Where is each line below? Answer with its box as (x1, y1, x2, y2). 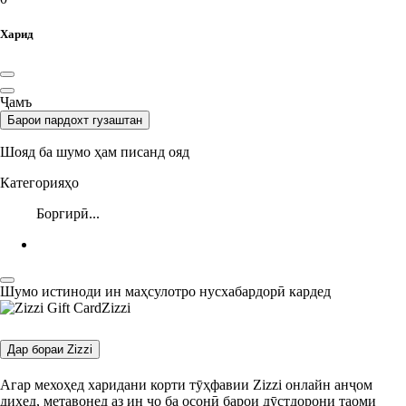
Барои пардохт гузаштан (7, 113, 142, 128)
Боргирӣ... (36, 206, 100, 222)
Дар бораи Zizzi (7, 343, 92, 357)
